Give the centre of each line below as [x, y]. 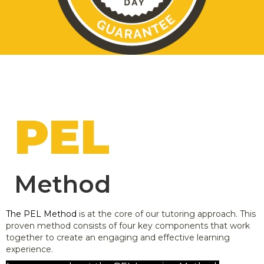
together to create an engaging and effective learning [118, 237]
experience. [29, 249]
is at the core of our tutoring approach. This [166, 214]
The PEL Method [41, 214]
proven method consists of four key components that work [128, 225]
